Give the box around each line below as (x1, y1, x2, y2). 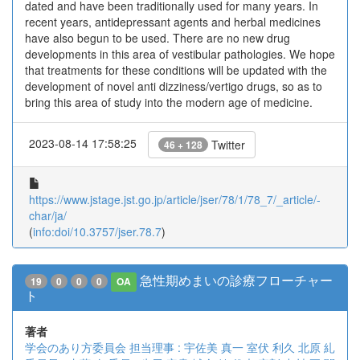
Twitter (208, 137, 245, 153)
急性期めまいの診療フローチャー (140, 271, 333, 289)
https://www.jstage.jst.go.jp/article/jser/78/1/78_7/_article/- (29, 191, 321, 207)
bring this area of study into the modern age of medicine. (25, 94, 313, 110)
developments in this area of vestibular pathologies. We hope (25, 46, 335, 62)
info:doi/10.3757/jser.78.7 (33, 223, 162, 239)
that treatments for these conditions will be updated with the (25, 62, 327, 78)
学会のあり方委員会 (25, 339, 126, 355)
